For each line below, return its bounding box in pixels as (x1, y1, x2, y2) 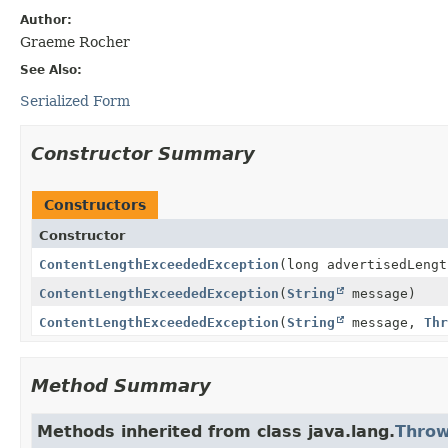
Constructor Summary (31, 142, 255, 164)
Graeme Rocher (20, 33, 130, 50)
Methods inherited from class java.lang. (37, 421, 395, 441)
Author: (20, 12, 72, 27)
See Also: (20, 62, 82, 77)
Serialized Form (20, 92, 130, 109)
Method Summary (31, 374, 211, 396)
